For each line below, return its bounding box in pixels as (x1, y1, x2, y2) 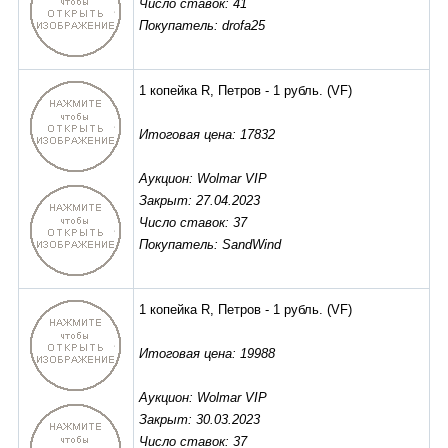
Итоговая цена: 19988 (139, 346, 275, 362)
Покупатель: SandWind (139, 237, 281, 253)
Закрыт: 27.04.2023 (139, 193, 260, 209)
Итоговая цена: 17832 (139, 127, 275, 143)
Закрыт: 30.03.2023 (139, 412, 260, 428)
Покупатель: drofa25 (139, 18, 265, 34)
